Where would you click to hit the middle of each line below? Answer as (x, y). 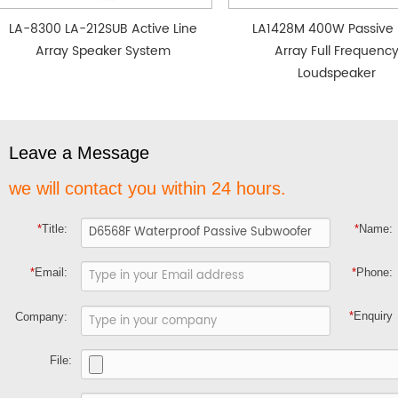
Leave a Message (79, 152)
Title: (55, 228)
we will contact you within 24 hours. (147, 188)
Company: (42, 317)
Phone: (375, 272)
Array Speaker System (103, 51)
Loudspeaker (337, 73)
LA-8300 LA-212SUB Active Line (103, 28)
